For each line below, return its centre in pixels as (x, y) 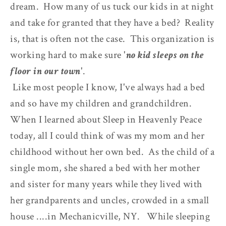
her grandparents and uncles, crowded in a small (110, 200)
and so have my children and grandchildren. (102, 103)
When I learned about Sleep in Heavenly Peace (106, 119)
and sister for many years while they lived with (106, 184)
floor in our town (45, 71)
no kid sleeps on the (165, 55)
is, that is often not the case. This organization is (112, 39)
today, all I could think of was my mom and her (107, 135)
